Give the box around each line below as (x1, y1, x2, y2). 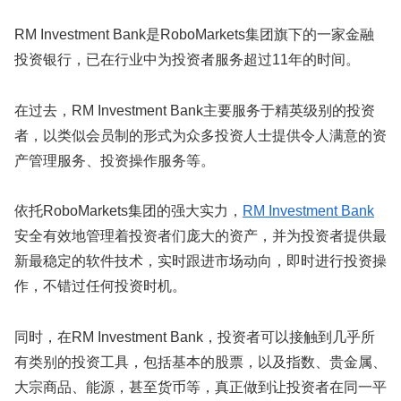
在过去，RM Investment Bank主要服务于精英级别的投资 (14, 102, 375, 118)
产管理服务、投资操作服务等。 (14, 152, 215, 168)
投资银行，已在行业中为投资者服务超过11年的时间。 (14, 51, 360, 67)
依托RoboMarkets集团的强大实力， (14, 203, 243, 219)
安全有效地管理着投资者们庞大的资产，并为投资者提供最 (14, 228, 387, 244)
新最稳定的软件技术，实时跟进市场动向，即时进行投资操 (14, 253, 387, 269)
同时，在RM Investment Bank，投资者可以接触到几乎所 (14, 329, 375, 346)
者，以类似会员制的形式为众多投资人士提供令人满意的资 (14, 127, 387, 143)
